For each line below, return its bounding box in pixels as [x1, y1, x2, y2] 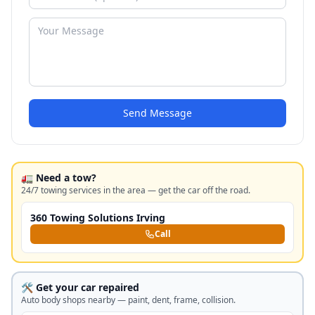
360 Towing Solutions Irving [30, 211, 165, 224]
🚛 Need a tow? [21, 171, 96, 184]
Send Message [123, 106, 192, 120]
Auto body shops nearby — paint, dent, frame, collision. [21, 294, 236, 306]
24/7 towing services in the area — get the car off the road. [21, 184, 250, 196]
